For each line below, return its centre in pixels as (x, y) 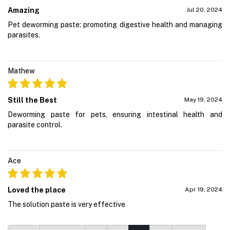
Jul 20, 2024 (204, 9)
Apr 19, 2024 (204, 189)
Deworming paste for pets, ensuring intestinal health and (115, 114)
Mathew (21, 71)
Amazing (24, 10)
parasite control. (35, 124)
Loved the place (37, 190)
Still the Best (32, 100)
